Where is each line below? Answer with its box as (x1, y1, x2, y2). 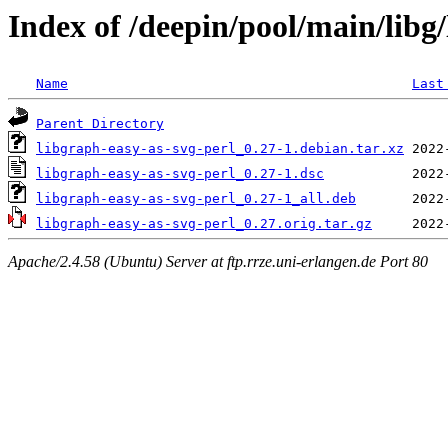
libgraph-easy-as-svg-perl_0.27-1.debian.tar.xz (36, 141, 404, 157)
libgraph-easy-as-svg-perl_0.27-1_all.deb (36, 191, 356, 207)
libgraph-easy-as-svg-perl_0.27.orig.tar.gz (36, 216, 372, 232)
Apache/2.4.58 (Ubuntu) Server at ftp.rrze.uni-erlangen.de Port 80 (8, 252, 428, 270)
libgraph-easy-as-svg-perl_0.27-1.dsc (36, 166, 324, 182)
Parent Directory (36, 116, 164, 132)
